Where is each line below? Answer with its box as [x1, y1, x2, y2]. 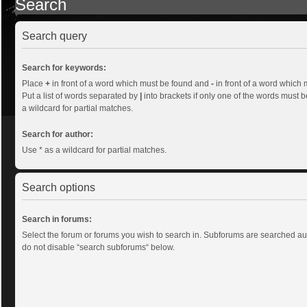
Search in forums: [22, 214, 92, 224]
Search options [22, 181, 95, 193]
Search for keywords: [22, 62, 106, 73]
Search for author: [22, 129, 93, 139]
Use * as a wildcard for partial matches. [22, 145, 167, 155]
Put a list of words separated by [22, 90, 140, 101]
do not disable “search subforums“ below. [22, 242, 175, 252]
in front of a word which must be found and [50, 78, 211, 88]
